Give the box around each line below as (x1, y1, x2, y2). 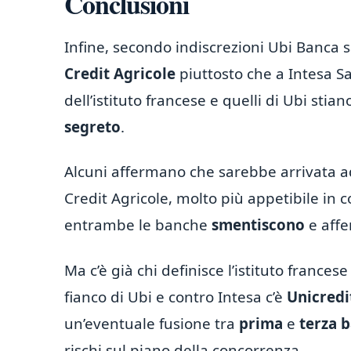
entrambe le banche (64, 215, 208, 236)
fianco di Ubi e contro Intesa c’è (64, 286, 287, 307)
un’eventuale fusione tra (64, 313, 235, 334)
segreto (64, 116, 121, 137)
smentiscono (208, 215, 305, 236)
